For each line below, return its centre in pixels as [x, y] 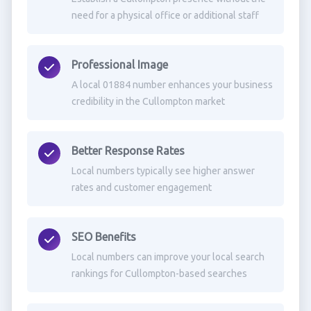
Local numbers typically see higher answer [163, 171]
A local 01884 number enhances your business [172, 85]
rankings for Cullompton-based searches [159, 274]
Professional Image [119, 65]
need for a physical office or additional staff [165, 15]
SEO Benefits [103, 237]
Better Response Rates [128, 151]
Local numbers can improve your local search [168, 257]
